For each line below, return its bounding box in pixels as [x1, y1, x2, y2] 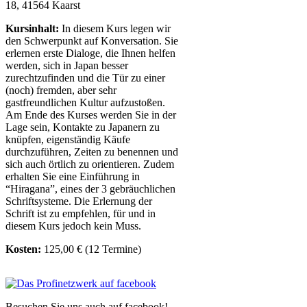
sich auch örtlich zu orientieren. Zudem [5, 158, 174, 170]
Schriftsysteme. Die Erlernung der [5, 195, 152, 207]
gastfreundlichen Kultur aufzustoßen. [5, 96, 165, 108]
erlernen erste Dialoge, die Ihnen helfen [5, 47, 175, 59]
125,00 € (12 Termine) [44, 243, 141, 255]
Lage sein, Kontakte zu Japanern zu [5, 121, 160, 133]
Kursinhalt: [5, 22, 59, 34]
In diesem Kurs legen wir [59, 22, 171, 34]
